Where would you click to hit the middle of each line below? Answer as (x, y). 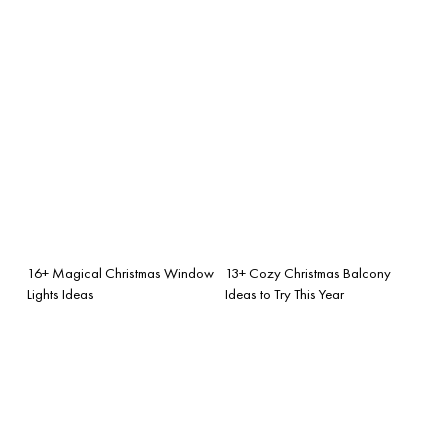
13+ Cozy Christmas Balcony (308, 272)
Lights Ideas (60, 293)
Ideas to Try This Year (284, 293)
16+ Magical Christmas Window (120, 272)
